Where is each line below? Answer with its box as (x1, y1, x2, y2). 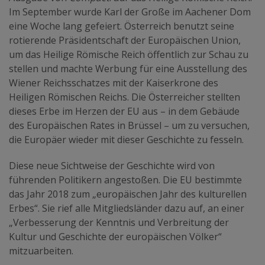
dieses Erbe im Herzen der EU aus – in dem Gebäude (9, 104, 240, 118)
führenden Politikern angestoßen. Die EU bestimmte (9, 173, 242, 186)
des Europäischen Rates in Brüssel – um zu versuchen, (9, 118, 250, 132)
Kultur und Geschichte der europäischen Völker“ (9, 230, 222, 243)
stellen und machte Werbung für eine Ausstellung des (9, 62, 247, 75)
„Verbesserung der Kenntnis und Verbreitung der (9, 215, 229, 229)
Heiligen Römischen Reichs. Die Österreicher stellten (9, 90, 240, 104)
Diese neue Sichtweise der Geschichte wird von (9, 159, 215, 172)
